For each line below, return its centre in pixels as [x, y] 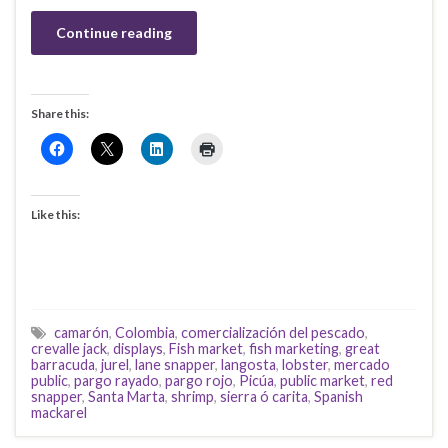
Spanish [338, 396]
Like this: [55, 214]
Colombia [145, 332]
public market [322, 380]
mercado [362, 364]
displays [138, 348]
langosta [248, 364]
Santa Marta [126, 396]
